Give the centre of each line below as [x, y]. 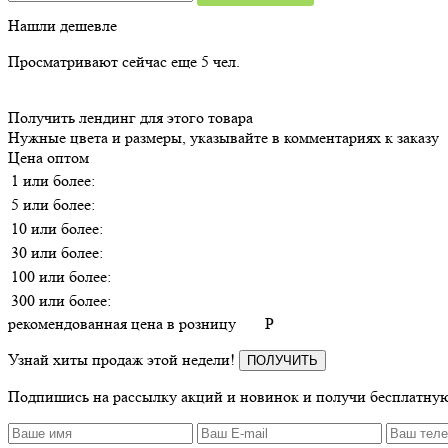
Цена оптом [48, 157]
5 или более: [53, 204]
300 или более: [61, 300]
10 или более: [57, 228]
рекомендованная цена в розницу [122, 323]
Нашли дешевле [62, 25]
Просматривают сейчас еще [104, 61]
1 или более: [53, 180]
